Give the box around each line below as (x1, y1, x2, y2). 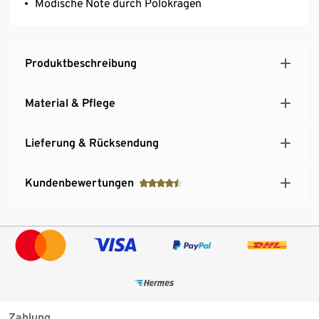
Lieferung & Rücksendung (25, 135, 159, 150)
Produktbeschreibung (25, 56, 137, 70)
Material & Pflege (25, 95, 115, 110)
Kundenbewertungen (25, 175, 134, 189)
